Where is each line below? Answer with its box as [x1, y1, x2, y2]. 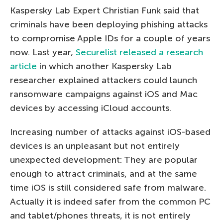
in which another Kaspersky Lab [37, 60, 172, 72]
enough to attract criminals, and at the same [10, 168, 197, 179]
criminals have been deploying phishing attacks [10, 18, 208, 30]
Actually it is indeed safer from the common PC [10, 196, 211, 207]
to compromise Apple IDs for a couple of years [10, 32, 210, 44]
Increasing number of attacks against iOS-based [10, 126, 211, 137]
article [10, 60, 37, 72]
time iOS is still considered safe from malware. [10, 182, 206, 193]
